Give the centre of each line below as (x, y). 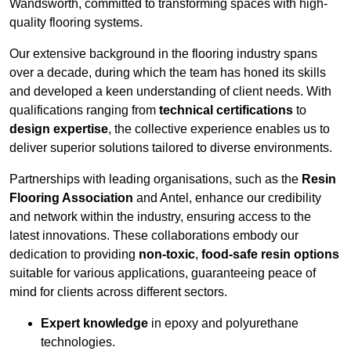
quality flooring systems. (76, 23)
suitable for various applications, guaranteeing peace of (163, 273)
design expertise (59, 129)
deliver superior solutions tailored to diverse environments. (171, 148)
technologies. (78, 342)
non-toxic (167, 255)
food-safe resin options (270, 255)
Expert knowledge (94, 324)
